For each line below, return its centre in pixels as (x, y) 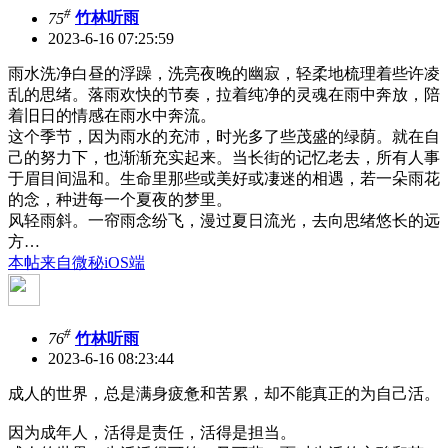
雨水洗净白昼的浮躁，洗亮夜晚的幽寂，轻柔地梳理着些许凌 (224, 73)
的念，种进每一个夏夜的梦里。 (120, 199)
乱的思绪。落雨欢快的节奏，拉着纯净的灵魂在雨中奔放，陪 (224, 94)
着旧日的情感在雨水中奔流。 (112, 115)
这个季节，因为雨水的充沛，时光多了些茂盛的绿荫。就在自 (224, 136)
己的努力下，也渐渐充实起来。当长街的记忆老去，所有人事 (224, 157)
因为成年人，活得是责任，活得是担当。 (152, 433)
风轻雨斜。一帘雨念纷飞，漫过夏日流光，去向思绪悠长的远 (224, 220)
